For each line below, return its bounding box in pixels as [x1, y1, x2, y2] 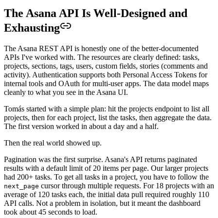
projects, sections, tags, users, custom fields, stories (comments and [4, 61, 208, 70]
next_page [4, 182, 39, 190]
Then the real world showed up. [4, 138, 102, 147]
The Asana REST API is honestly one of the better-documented [4, 44, 199, 53]
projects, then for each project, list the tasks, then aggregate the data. [4, 113, 212, 122]
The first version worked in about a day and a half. [4, 122, 159, 130]
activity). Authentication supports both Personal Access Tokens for [4, 70, 207, 79]
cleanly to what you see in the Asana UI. [4, 88, 128, 96]
